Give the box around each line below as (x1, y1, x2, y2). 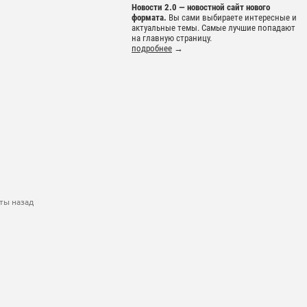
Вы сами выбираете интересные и (167, 12, 297, 23)
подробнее (132, 43, 172, 54)
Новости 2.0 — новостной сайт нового (132, 2, 270, 13)
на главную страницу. (132, 33, 212, 44)
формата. (132, 12, 167, 23)
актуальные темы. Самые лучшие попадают (132, 23, 295, 34)
